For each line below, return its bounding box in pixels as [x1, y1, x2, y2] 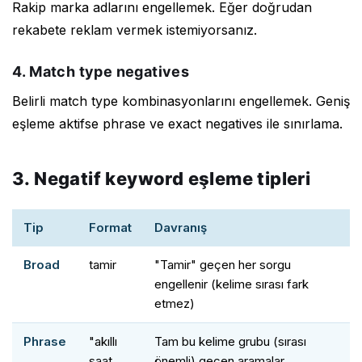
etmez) [154, 295, 195, 311]
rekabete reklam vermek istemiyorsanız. [12, 21, 257, 38]
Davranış [154, 219, 207, 235]
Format [89, 219, 132, 235]
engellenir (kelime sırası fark [154, 276, 309, 292]
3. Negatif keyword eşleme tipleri [12, 167, 311, 189]
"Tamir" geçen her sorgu [154, 256, 291, 272]
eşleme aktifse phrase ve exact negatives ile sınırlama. [12, 115, 343, 132]
